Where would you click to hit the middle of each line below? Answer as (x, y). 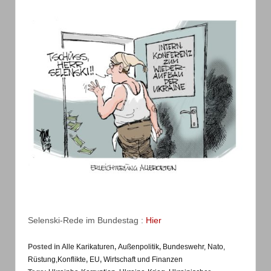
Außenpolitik (139, 247)
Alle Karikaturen (88, 247)
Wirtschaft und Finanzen (143, 259)
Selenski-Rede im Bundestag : (87, 220)
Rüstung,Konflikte (57, 259)
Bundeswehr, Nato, (194, 247)
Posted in (45, 247)
